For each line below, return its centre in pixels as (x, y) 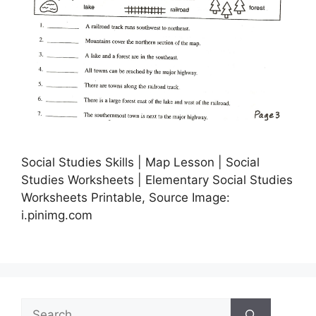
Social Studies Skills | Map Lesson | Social (140, 162)
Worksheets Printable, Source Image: (126, 197)
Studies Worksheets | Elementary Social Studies (157, 180)
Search (40, 306)
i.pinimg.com (57, 215)
